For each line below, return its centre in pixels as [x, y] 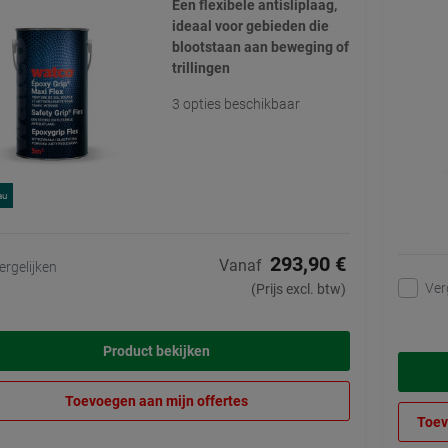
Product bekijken [156, 351]
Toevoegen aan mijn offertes [156, 401]
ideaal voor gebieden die [250, 26]
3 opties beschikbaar [235, 104]
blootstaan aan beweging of [260, 47]
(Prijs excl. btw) [298, 289]
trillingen [200, 68]
